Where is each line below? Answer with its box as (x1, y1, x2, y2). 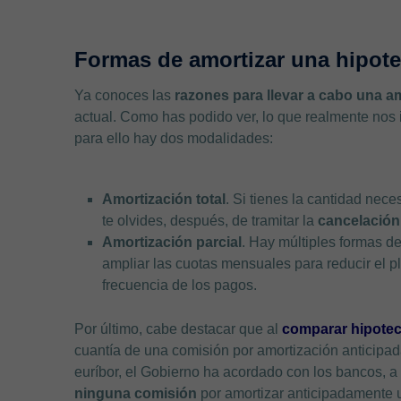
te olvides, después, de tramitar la (101, 212, 318, 228)
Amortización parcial (101, 234, 242, 250)
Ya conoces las (74, 87, 175, 103)
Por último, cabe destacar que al (74, 320, 283, 337)
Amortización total (101, 191, 226, 207)
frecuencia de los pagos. (101, 277, 260, 293)
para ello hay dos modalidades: (74, 130, 277, 146)
